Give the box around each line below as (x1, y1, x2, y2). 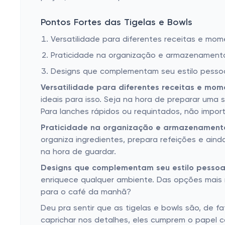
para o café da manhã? (41, 188, 131, 196)
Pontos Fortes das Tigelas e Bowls (41, 18, 192, 27)
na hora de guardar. (41, 148, 116, 156)
